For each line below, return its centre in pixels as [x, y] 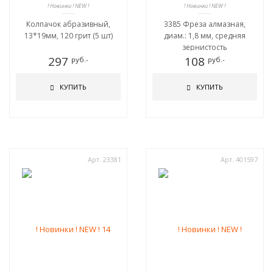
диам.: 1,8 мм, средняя [205, 36]
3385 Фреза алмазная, [205, 24]
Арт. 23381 [105, 159]
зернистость [205, 47]
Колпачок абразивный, [68, 24]
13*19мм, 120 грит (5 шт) [68, 36]
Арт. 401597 [239, 159]
